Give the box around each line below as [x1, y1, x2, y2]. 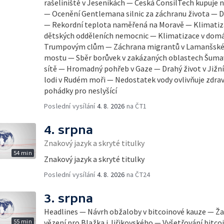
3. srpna [44, 191, 93, 205]
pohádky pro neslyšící [44, 85, 117, 95]
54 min [13, 149, 32, 156]
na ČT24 [124, 170, 150, 179]
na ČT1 [124, 101, 147, 110]
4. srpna [44, 123, 93, 136]
